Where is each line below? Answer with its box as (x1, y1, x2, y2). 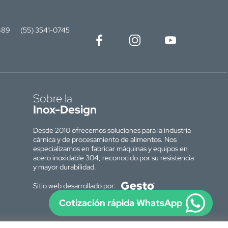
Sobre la (33, 91, 72, 106)
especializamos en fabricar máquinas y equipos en (33, 144, 188, 153)
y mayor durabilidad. (33, 162, 96, 172)
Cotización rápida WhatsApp (59, 197, 182, 209)
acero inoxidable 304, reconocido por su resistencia (33, 153, 194, 162)
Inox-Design (33, 102, 97, 117)
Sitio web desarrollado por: (33, 181, 116, 190)
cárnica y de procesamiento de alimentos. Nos (33, 134, 177, 144)
